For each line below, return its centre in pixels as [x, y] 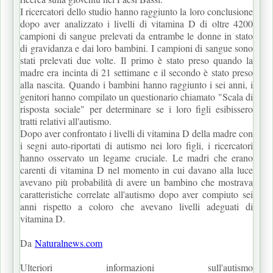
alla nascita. [45, 84]
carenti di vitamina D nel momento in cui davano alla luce [136, 169]
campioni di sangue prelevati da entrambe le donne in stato [136, 35]
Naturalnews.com [69, 243]
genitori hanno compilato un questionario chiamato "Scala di [136, 96]
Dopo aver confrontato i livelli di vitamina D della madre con [136, 133]
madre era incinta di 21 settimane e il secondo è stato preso [136, 72]
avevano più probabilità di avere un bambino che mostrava [136, 182]
